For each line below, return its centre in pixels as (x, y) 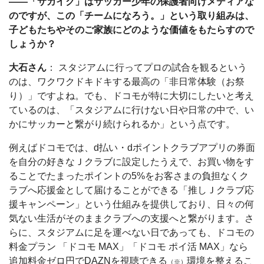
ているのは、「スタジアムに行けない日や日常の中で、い (131, 110)
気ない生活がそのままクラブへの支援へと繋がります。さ (131, 219)
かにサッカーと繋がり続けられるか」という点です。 (122, 124)
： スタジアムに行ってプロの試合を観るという (147, 68)
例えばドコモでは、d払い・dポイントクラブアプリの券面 (132, 148)
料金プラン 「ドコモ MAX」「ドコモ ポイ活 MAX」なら (128, 247)
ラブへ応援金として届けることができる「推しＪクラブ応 (131, 190)
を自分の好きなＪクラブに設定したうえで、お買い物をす (131, 162)
